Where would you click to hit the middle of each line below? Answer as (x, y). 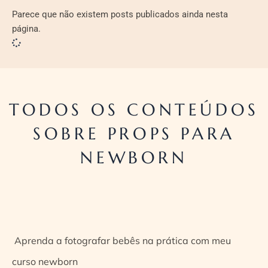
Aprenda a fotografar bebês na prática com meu (121, 240)
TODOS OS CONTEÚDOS (134, 109)
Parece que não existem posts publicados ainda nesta (120, 14)
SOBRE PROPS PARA (134, 133)
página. (26, 28)
